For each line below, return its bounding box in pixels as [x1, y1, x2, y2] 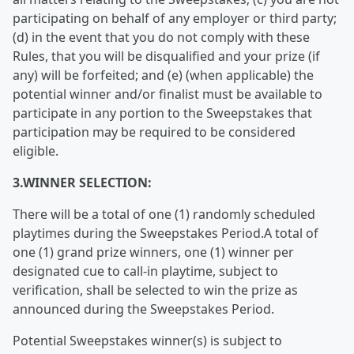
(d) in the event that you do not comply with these [13, 28, 310, 46]
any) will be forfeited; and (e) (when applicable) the [13, 66, 314, 84]
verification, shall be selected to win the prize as [13, 281, 298, 299]
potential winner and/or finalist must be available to [13, 85, 322, 103]
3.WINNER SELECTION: [13, 174, 152, 191]
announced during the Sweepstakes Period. [13, 300, 274, 318]
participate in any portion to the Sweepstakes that [13, 104, 312, 122]
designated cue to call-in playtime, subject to [13, 262, 278, 280]
